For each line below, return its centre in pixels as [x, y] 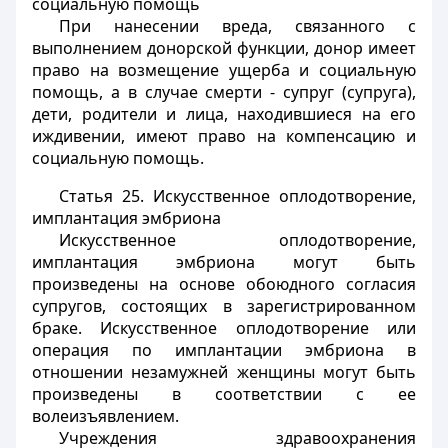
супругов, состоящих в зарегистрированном [224, 306]
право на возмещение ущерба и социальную [224, 70]
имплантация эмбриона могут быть [224, 262]
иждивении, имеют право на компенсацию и [224, 136]
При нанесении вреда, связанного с [237, 26]
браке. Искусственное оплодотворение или [224, 328]
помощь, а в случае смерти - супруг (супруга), [224, 92]
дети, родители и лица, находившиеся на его [224, 114]
